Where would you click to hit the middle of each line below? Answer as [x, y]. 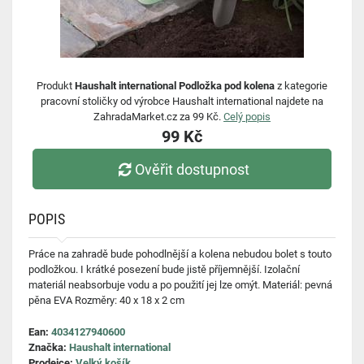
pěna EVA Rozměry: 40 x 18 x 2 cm [106, 300]
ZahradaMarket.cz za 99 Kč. [158, 117]
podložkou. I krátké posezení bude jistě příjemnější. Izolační [164, 269]
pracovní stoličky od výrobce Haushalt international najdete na [182, 101]
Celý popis [247, 117]
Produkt [56, 86]
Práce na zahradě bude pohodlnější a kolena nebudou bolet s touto [180, 254]
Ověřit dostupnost [193, 169]
